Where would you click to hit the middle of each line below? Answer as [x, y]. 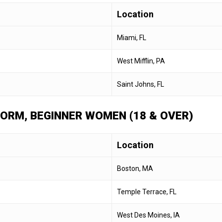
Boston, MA [135, 169]
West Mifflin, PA [141, 61]
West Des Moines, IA [148, 215]
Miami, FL [132, 38]
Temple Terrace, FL [147, 192]
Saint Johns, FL [140, 84]
